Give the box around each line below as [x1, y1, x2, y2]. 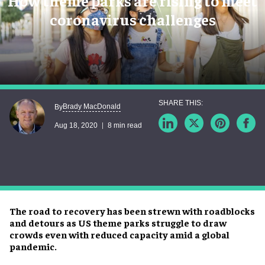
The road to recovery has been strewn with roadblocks [9, 204, 255, 216]
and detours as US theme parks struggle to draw [9, 216, 227, 228]
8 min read [108, 121, 142, 130]
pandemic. [9, 240, 57, 252]
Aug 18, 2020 [54, 121, 98, 130]
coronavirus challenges [49, 9, 216, 29]
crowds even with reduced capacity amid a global [9, 228, 230, 240]
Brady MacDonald [63, 102, 121, 111]
